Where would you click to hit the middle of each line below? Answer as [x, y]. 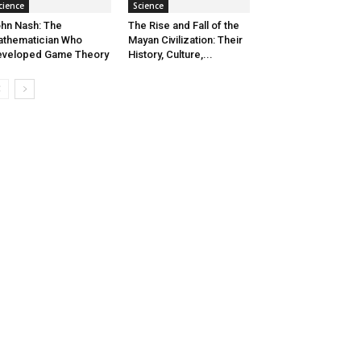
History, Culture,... [170, 55]
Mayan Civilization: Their [185, 40]
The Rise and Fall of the [183, 26]
